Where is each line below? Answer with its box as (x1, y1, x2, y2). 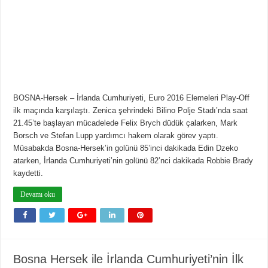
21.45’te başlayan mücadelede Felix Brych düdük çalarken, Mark (13, 118, 238, 127)
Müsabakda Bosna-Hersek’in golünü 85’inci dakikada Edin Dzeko (13, 144, 239, 153)
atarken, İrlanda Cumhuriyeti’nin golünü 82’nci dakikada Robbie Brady (13, 156, 254, 165)
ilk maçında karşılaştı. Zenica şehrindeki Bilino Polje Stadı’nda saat (13, 106, 248, 115)
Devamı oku (20, 190, 56, 199)
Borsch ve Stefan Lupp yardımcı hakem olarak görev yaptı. (13, 131, 219, 140)
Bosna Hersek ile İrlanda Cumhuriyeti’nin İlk (13, 252, 244, 266)
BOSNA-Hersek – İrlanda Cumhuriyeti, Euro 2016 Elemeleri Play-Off (13, 93, 250, 102)
